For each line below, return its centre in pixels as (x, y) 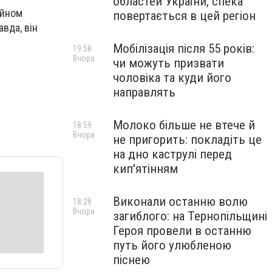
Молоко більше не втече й (184, 125)
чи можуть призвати (168, 63)
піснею (131, 260)
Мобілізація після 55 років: (184, 49)
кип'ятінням (145, 169)
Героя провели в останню (182, 231)
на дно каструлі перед (172, 154)
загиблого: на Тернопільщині (190, 216)
